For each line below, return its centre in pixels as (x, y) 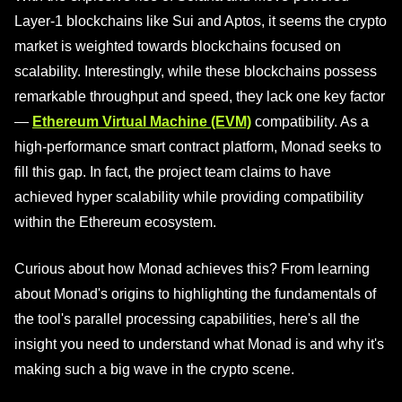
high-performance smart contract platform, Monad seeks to (198, 147)
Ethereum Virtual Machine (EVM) (142, 122)
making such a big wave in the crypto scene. (154, 369)
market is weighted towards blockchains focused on (178, 46)
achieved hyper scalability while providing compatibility (189, 197)
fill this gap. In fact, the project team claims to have (173, 172)
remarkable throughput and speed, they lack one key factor (200, 96)
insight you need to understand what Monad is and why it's (199, 344)
